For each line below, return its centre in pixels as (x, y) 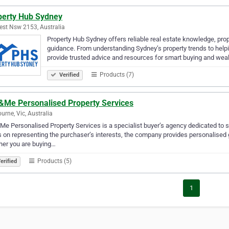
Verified (68, 75)
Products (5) (54, 161)
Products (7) (116, 74)
